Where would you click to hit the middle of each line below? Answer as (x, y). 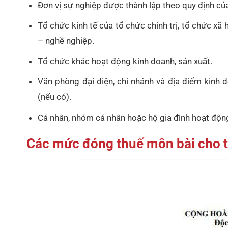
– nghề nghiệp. (66, 41)
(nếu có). (55, 97)
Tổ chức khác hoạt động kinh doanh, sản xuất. (125, 61)
